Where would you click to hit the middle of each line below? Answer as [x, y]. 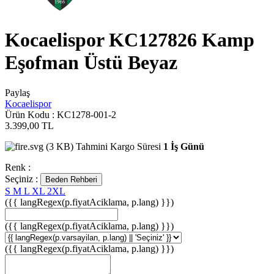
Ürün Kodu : [31, 114]
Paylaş [17, 92]
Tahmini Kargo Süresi [118, 146]
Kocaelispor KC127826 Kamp [130, 40]
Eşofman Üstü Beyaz [91, 63]
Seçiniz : [23, 179]
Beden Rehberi [71, 179]
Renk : [18, 167]
